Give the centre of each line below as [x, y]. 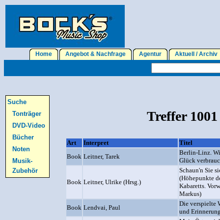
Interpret [96, 143]
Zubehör [25, 171]
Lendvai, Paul [102, 207]
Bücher [23, 137]
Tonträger [27, 114]
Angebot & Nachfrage [95, 54]
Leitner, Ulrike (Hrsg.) [112, 182]
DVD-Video [29, 125]
